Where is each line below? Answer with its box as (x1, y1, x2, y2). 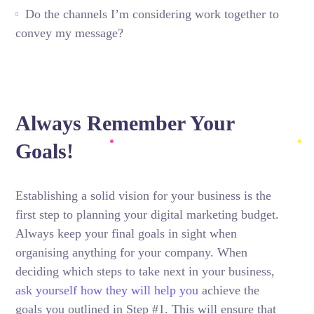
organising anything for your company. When (15, 245, 248, 259)
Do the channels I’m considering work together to (25, 7, 280, 21)
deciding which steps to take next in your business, (15, 264, 275, 278)
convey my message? (15, 26, 124, 40)
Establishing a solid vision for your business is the (15, 189, 272, 203)
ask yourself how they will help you (15, 283, 199, 297)
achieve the (198, 283, 260, 297)
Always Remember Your (15, 111, 235, 135)
